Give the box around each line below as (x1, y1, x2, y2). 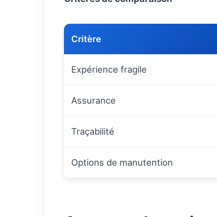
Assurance (71, 95, 116, 106)
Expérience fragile (71, 64, 147, 75)
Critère (71, 33, 101, 45)
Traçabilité (71, 126, 114, 137)
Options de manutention (71, 157, 173, 168)
